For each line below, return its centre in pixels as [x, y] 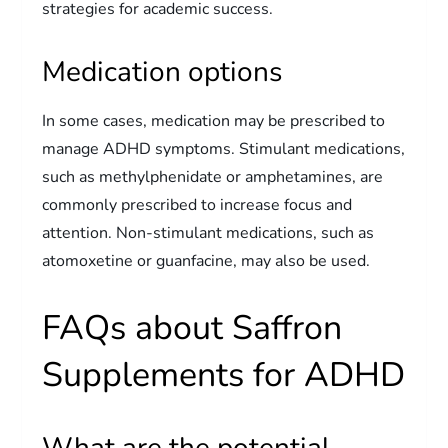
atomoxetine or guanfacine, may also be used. [206, 260]
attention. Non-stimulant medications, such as [208, 232]
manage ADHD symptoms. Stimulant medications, [224, 148]
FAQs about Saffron [192, 327]
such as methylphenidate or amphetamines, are [213, 176]
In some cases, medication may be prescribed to [214, 120]
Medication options [162, 71]
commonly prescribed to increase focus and [197, 204]
